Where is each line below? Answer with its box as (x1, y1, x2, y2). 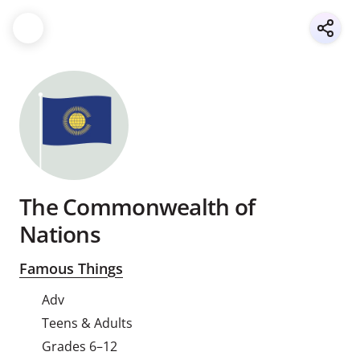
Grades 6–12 (42, 337, 117, 355)
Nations (19, 219, 101, 249)
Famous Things (19, 259, 123, 278)
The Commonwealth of (19, 191, 256, 222)
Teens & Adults (42, 314, 133, 332)
